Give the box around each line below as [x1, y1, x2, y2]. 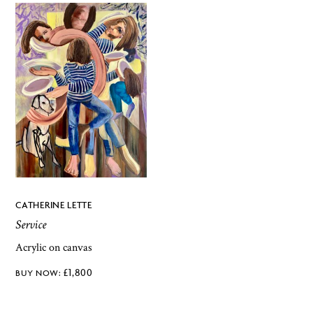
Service [15, 217, 47, 233]
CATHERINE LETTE [15, 199, 92, 211]
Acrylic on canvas [15, 240, 93, 256]
